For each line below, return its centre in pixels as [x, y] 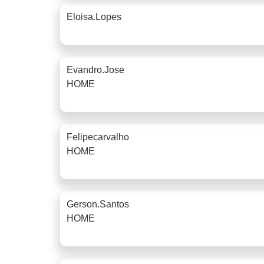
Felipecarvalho [98, 137]
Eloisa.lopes [94, 16]
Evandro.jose [95, 70]
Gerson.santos [98, 204]
